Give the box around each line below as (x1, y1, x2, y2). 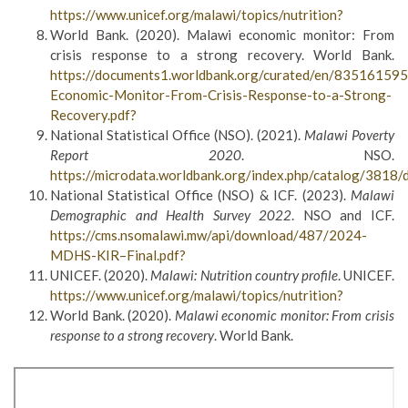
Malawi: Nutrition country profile (150, 267, 338, 283)
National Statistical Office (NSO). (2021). (50, 127, 304, 143)
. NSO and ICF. (291, 207, 395, 223)
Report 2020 (50, 147, 241, 163)
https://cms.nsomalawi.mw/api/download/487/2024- (50, 227, 367, 243)
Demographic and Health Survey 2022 (50, 207, 292, 223)
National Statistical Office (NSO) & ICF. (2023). (50, 187, 351, 203)
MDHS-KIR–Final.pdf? (50, 247, 186, 263)
